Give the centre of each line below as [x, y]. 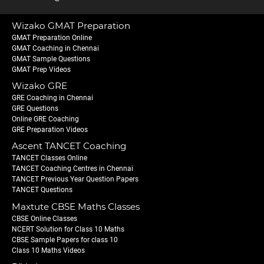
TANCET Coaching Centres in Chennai [72, 169]
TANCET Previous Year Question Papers [75, 179]
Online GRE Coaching [45, 119]
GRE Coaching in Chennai [52, 98]
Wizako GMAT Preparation [71, 26]
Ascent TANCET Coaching [69, 146]
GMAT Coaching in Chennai [55, 49]
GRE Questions [35, 109]
